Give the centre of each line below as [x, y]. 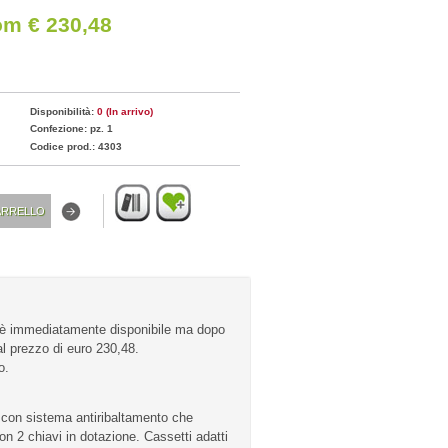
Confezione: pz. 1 [71, 129]
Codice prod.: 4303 [75, 146]
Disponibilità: [63, 111]
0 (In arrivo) [124, 111]
